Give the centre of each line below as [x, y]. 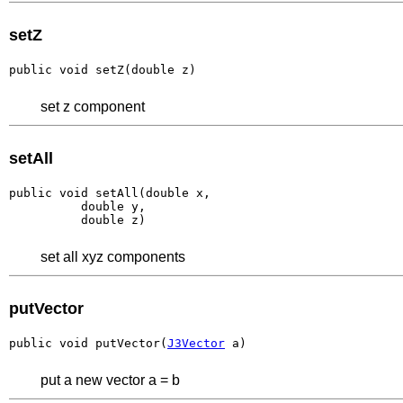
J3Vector [196, 343]
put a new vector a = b [110, 380]
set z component [93, 106]
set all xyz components [113, 256]
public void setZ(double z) [103, 69]
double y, [77, 206]
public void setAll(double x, [110, 193]
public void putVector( [88, 343]
